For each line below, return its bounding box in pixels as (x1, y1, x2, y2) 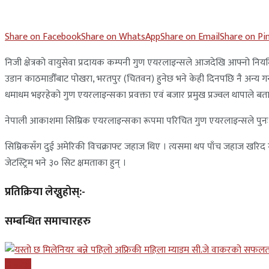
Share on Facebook (5, 28, 81, 45)
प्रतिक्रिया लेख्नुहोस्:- (5, 182, 85, 201)
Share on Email (160, 28, 220, 45)
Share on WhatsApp (81, 28, 160, 45)
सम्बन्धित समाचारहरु (5, 212, 91, 231)
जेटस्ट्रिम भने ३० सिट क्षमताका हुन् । (5, 154, 126, 171)
